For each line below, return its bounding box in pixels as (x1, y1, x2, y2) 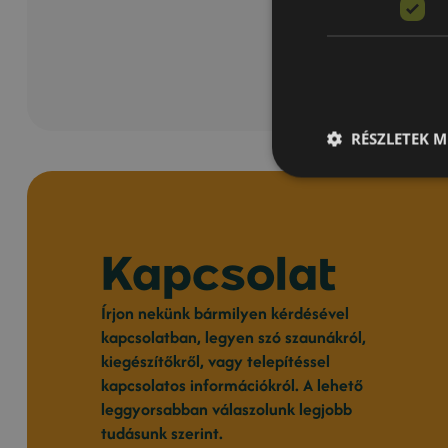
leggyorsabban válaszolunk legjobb (101, 397, 353, 422)
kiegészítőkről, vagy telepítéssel (101, 349, 331, 374)
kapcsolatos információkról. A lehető (101, 373, 364, 398)
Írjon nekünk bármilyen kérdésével (101, 301, 350, 326)
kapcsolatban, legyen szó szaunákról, (101, 325, 367, 350)
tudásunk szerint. (101, 421, 224, 446)
